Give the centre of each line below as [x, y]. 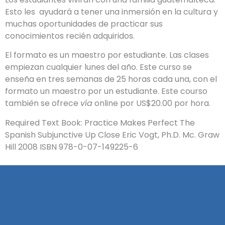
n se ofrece [57, 103]
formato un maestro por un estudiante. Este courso [106, 91]
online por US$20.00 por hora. [151, 103]
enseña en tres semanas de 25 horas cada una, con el [111, 79]
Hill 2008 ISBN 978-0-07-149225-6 [72, 147]
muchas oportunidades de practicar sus [84, 24]
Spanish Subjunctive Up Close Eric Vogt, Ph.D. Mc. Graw [112, 135]
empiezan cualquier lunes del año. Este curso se [98, 67]
